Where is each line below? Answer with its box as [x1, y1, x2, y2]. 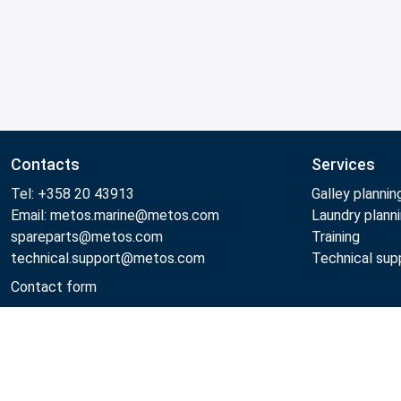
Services [311, 155, 375, 175]
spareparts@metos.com [11, 228, 163, 246]
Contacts [11, 155, 80, 175]
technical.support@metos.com [11, 250, 205, 268]
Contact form [11, 278, 97, 296]
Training [311, 228, 360, 246]
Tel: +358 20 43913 [11, 185, 134, 203]
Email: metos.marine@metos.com [11, 207, 219, 225]
